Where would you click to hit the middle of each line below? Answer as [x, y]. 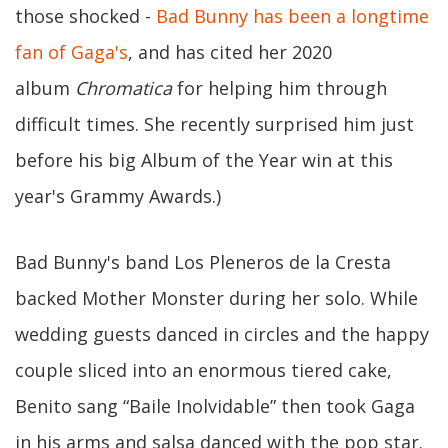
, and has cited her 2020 [230, 52]
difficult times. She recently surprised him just [214, 124]
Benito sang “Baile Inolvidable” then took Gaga [215, 406]
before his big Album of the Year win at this [204, 160]
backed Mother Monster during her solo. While [216, 298]
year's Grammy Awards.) [118, 196]
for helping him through [279, 88]
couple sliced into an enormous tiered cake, [203, 370]
